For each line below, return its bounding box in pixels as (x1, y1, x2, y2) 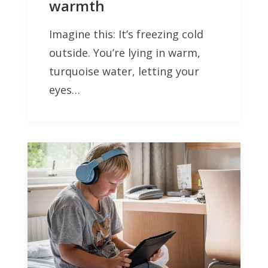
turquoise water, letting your (49, 63, 199, 78)
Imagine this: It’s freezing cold (49, 26, 203, 41)
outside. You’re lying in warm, (49, 45, 200, 60)
